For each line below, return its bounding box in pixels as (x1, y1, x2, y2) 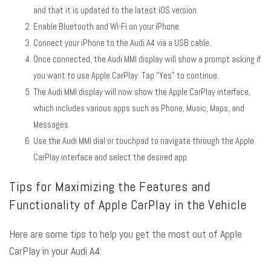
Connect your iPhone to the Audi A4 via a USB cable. (33, 36, 211, 48)
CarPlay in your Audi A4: (9, 243, 102, 258)
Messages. (33, 118, 70, 130)
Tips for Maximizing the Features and (9, 177, 210, 195)
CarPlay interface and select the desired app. (33, 151, 189, 163)
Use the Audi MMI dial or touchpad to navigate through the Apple (33, 134, 254, 146)
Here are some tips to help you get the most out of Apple (9, 226, 242, 241)
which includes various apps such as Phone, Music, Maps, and (33, 102, 244, 114)
